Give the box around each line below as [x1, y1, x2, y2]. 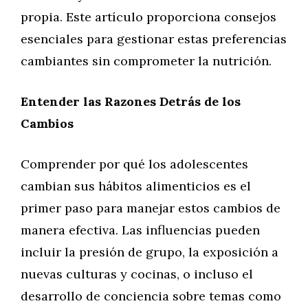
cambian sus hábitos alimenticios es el [21, 178, 251, 194]
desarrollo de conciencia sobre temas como [21, 288, 281, 304]
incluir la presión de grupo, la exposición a [21, 244, 278, 260]
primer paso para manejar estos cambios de [21, 200, 280, 216]
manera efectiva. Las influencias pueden [21, 222, 260, 238]
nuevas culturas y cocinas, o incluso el [21, 266, 253, 282]
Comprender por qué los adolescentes [21, 156, 248, 172]
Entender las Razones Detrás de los [21, 93, 241, 109]
